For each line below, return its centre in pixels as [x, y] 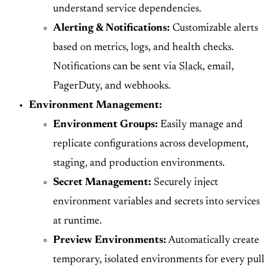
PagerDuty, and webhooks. [112, 86]
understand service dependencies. [127, 9]
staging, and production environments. [139, 164]
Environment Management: [96, 106]
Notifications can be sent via [116, 67]
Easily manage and [200, 125]
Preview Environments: [110, 241]
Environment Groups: [105, 125]
